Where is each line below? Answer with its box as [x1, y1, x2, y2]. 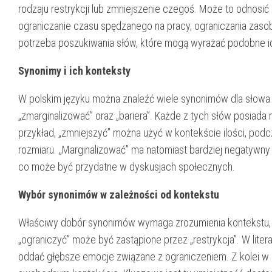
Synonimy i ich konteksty [18, 64, 131, 77]
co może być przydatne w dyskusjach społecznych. [18, 160, 235, 173]
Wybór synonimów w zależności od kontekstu [18, 188, 219, 201]
